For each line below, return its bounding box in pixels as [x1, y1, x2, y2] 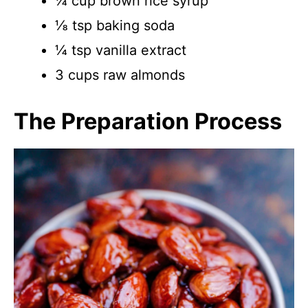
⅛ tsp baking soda [55, 17, 175, 34]
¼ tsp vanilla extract [55, 42, 186, 58]
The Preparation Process [14, 108, 282, 135]
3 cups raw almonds [55, 67, 185, 83]
